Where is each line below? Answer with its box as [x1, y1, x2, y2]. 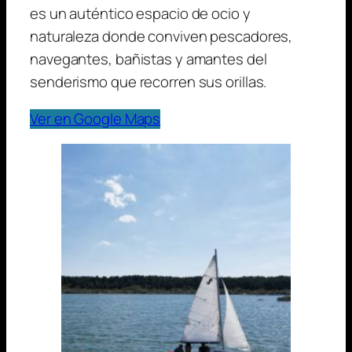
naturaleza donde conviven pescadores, [30, 26, 293, 47]
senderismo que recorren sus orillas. [30, 71, 267, 93]
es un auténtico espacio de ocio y [30, 3, 251, 24]
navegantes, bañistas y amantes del [30, 49, 267, 70]
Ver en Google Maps [30, 108, 161, 130]
